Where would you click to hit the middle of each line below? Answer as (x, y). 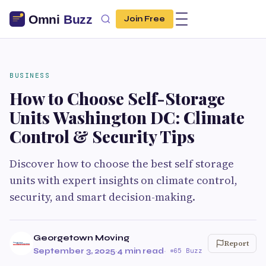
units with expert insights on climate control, (123, 180)
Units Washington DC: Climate (127, 117)
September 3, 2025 (74, 251)
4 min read (140, 251)
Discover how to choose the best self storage (122, 164)
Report (237, 243)
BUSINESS (30, 75)
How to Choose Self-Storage (117, 98)
